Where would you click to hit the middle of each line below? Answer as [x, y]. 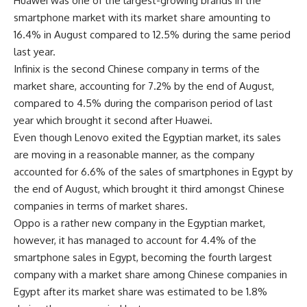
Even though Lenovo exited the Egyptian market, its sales [147, 138]
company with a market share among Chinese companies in [150, 275]
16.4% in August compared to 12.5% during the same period [152, 35]
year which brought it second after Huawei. [113, 121]
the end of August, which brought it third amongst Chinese [149, 189]
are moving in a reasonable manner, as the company [134, 155]
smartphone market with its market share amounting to [142, 18]
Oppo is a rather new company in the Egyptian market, [139, 223]
